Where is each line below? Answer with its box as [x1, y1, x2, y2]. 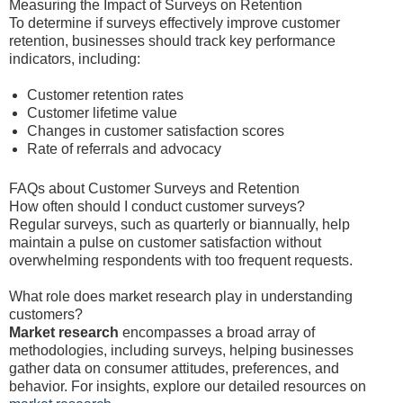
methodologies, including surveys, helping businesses [9, 343, 354, 358]
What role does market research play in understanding [9, 289, 353, 304]
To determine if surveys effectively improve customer [9, 15, 340, 31]
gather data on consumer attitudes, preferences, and [9, 361, 339, 376]
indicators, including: [9, 51, 140, 67]
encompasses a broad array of [119, 325, 315, 340]
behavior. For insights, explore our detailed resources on [9, 379, 366, 394]
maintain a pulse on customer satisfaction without [9, 235, 321, 250]
